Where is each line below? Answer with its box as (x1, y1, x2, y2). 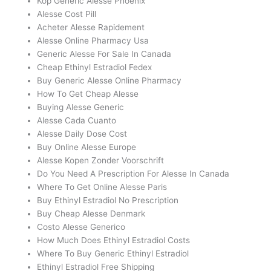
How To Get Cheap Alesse (37, 89, 139, 99)
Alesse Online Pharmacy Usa (37, 36, 149, 46)
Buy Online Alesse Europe (37, 142, 137, 152)
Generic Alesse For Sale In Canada (37, 49, 172, 59)
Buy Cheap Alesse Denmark (37, 209, 146, 219)
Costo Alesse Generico (37, 222, 126, 232)
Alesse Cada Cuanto (37, 116, 117, 126)
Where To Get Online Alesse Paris (37, 182, 168, 192)
